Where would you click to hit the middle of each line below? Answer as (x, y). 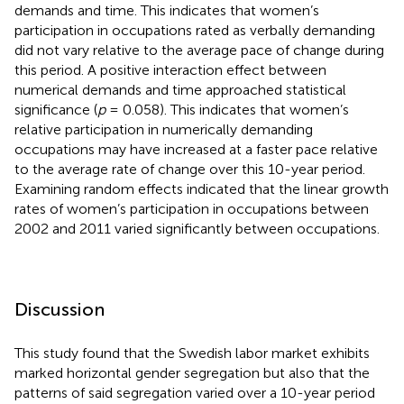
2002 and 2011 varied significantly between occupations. (197, 228)
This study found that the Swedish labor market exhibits (192, 353)
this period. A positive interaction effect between (170, 69)
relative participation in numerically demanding (164, 129)
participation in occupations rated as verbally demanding (195, 30)
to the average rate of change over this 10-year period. (190, 169)
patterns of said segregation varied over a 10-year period (195, 392)
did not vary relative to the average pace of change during (199, 50)
